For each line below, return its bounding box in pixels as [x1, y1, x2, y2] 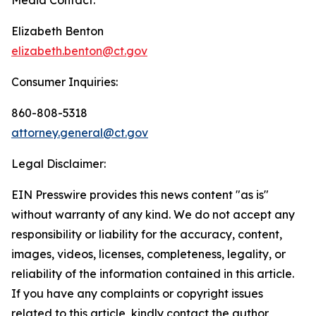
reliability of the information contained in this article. [11, 266, 294, 281]
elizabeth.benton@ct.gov [11, 43, 147, 58]
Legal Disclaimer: [11, 156, 106, 171]
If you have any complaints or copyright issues [11, 286, 263, 300]
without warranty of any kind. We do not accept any [11, 207, 295, 221]
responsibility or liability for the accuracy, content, [11, 226, 282, 241]
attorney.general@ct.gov [11, 125, 148, 140]
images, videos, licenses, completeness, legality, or [11, 246, 286, 261]
